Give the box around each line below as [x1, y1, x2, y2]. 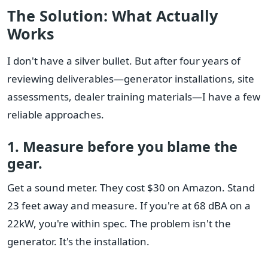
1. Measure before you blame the [7, 136, 237, 156]
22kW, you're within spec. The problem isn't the [7, 216, 231, 230]
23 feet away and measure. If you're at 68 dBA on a [7, 198, 251, 212]
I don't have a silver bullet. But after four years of [7, 53, 240, 68]
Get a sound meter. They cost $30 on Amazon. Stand [7, 180, 255, 194]
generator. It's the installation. [7, 234, 150, 248]
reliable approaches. [7, 107, 104, 121]
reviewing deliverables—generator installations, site [7, 71, 254, 86]
